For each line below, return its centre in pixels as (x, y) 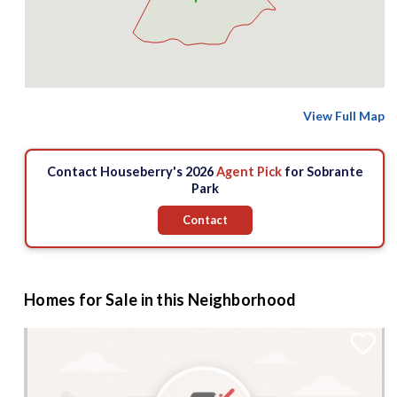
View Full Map (344, 116)
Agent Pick (249, 172)
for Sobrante (322, 172)
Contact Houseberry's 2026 (131, 172)
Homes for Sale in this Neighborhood (160, 300)
